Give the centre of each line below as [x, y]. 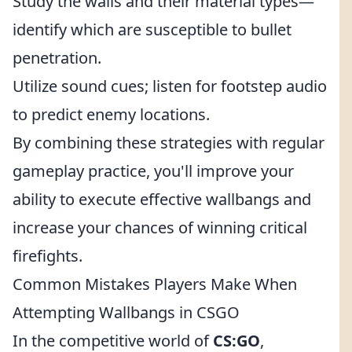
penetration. [57, 58]
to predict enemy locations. [111, 114]
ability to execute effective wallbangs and [162, 199]
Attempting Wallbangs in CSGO [126, 312]
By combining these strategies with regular [169, 143]
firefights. [48, 256]
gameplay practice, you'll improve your [153, 171]
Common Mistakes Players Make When [155, 284]
